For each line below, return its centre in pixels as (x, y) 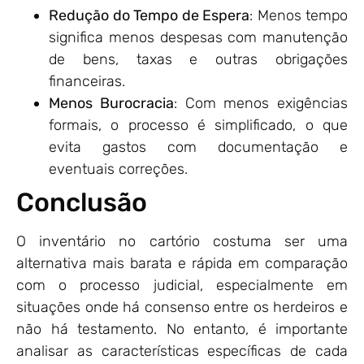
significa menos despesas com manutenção (198, 38)
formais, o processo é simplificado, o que (198, 126)
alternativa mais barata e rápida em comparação (182, 264)
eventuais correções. (118, 169)
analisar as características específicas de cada (182, 351)
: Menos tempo (299, 16)
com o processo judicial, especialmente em (182, 286)
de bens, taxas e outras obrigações (198, 60)
